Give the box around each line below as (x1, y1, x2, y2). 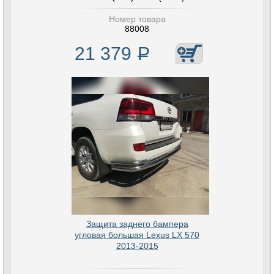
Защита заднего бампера (86, 219, 188, 229)
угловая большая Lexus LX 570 (75, 230, 199, 240)
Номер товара (108, 14, 166, 24)
